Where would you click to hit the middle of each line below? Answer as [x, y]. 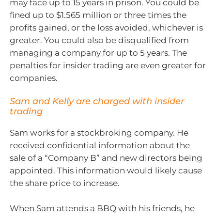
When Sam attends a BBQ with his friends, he [102, 208]
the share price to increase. [65, 183]
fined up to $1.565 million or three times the [98, 15]
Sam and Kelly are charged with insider [97, 101]
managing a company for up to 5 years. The [98, 53]
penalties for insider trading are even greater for [108, 65]
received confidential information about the [100, 146]
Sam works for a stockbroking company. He [99, 133]
